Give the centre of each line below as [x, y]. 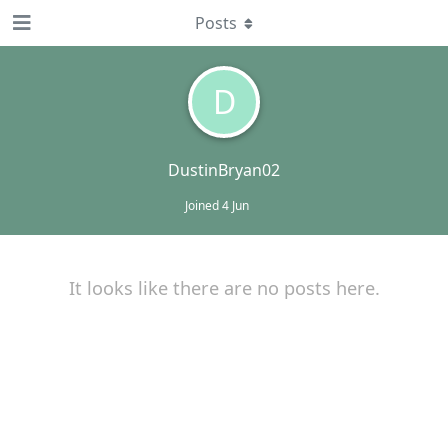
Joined [203, 205]
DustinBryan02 [224, 170]
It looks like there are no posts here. [224, 288]
